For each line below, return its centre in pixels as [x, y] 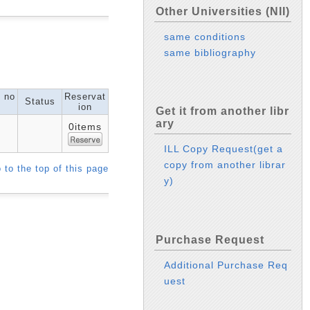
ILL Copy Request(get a [224, 149]
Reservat [85, 96]
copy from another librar [225, 165]
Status [40, 101]
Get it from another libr [222, 111]
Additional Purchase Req [226, 265]
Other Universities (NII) [223, 11]
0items [85, 126]
